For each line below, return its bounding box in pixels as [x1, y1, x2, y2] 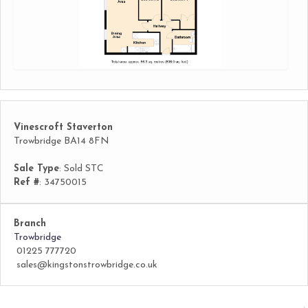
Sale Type [14, 164, 59, 174]
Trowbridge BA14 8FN [14, 136, 109, 146]
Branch [14, 219, 46, 229]
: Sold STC [59, 164, 104, 174]
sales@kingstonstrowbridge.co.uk [14, 260, 157, 270]
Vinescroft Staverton [14, 122, 113, 133]
